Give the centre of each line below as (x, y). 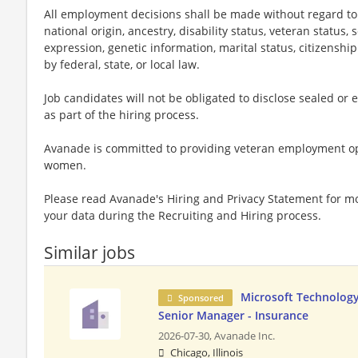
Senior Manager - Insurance (234, 315)
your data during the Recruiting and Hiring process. (183, 215)
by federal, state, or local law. (122, 64)
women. (65, 165)
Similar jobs (89, 252)
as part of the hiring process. (121, 114)
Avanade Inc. (245, 336)
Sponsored (201, 297)
